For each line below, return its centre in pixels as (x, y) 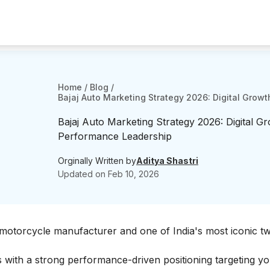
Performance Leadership (115, 136)
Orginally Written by (97, 160)
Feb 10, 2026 (133, 174)
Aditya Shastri (167, 160)
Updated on (83, 174)
